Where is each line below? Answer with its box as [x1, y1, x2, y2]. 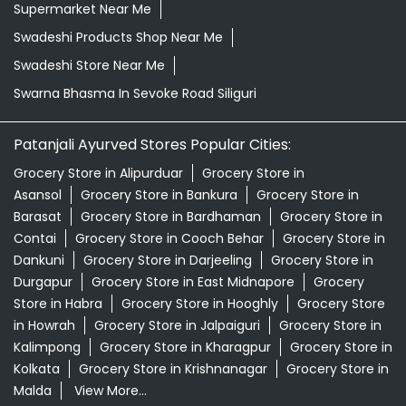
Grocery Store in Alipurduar [14, 164, 183, 183]
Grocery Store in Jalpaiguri [94, 316, 260, 335]
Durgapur [14, 273, 72, 292]
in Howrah [14, 316, 75, 335]
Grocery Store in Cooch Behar [75, 229, 264, 248]
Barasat [14, 208, 62, 227]
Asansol [14, 186, 62, 205]
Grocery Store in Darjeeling [83, 251, 252, 270]
